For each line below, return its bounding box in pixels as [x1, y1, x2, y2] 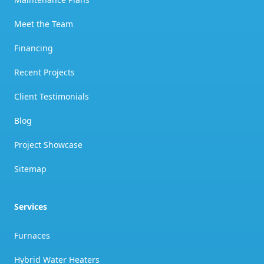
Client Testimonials [14, 91, 89, 102]
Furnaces [14, 230, 50, 241]
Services [14, 201, 47, 212]
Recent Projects [14, 67, 75, 78]
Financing [14, 42, 53, 54]
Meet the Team [14, 18, 73, 29]
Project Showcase [14, 139, 82, 150]
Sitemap [14, 163, 47, 174]
